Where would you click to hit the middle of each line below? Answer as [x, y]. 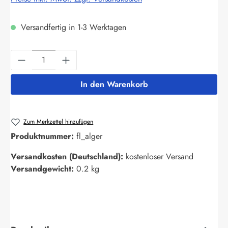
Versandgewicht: [44, 169]
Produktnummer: [44, 136]
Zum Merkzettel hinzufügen [59, 121]
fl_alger [89, 136]
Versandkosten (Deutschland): [68, 157]
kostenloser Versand [160, 157]
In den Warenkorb [114, 84]
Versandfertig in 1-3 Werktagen [72, 27]
